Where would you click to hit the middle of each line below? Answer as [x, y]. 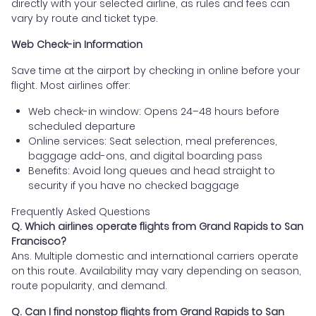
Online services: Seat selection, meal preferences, [153, 141]
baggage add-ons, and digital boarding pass [145, 156]
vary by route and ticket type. [85, 18]
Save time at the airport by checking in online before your [156, 70]
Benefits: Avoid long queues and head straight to [152, 170]
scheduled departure [82, 126]
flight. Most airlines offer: [71, 85]
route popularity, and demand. [89, 285]
